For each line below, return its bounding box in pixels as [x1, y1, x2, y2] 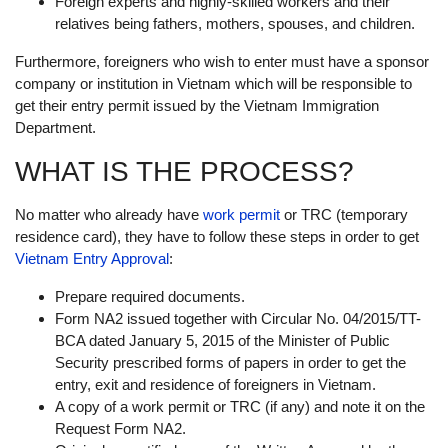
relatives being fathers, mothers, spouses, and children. [55, 15, 415, 33]
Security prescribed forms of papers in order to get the [55, 354, 406, 372]
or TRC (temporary [280, 206, 408, 224]
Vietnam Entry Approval [15, 250, 169, 268]
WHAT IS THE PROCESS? [15, 156, 354, 188]
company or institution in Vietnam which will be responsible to [15, 75, 412, 93]
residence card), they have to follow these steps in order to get [15, 228, 419, 246]
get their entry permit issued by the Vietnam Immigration [15, 97, 379, 115]
